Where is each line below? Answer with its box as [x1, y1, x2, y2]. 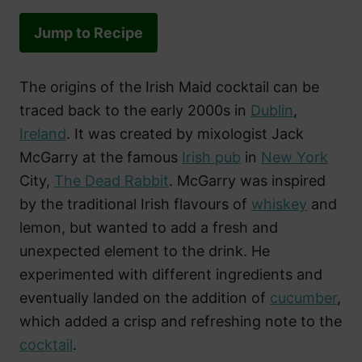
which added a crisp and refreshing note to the [19, 312, 342, 330]
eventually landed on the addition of [19, 288, 270, 306]
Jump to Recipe [34, 23, 143, 41]
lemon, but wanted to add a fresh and [19, 218, 278, 236]
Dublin [250, 101, 293, 119]
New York [261, 148, 328, 166]
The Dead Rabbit [54, 171, 169, 189]
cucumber [270, 288, 337, 306]
